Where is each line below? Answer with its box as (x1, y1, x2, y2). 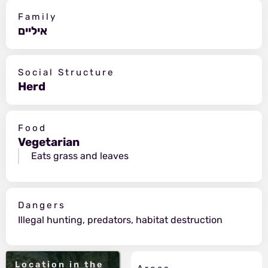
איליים (18, 23, 47, 38)
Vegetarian (18, 135, 80, 149)
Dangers (18, 199, 66, 211)
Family (18, 11, 57, 22)
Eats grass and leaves (31, 150, 129, 162)
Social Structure (18, 66, 115, 78)
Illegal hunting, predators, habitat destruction (18, 214, 223, 226)
